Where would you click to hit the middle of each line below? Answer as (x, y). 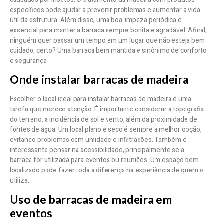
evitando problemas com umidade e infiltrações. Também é (98, 140)
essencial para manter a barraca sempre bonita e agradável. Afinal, (108, 30)
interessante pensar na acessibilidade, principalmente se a (97, 150)
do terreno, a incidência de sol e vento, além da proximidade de (103, 120)
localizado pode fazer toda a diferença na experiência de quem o (107, 170)
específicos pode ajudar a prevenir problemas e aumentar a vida (105, 10)
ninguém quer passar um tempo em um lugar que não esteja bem (107, 40)
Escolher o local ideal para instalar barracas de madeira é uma (101, 99)
